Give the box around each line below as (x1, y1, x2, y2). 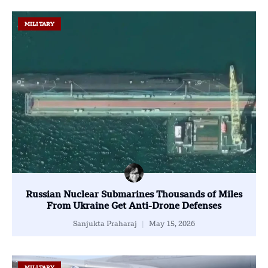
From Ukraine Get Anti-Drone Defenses (47, 202, 221, 211)
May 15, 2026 (147, 220, 195, 228)
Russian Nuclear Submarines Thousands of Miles (26, 190, 242, 200)
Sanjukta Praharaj (73, 220, 139, 228)
